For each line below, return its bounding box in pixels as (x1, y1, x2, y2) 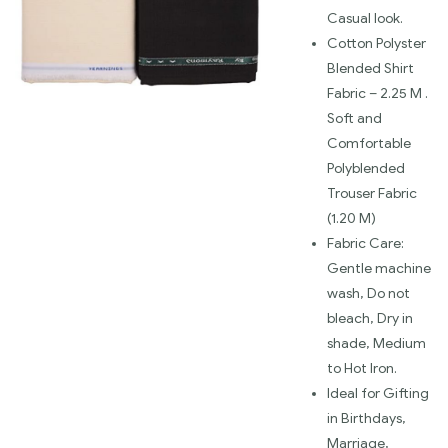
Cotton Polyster (327, 35, 426, 53)
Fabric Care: (327, 235, 404, 253)
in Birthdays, (327, 410, 406, 428)
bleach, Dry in (327, 310, 413, 328)
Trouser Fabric (327, 185, 417, 203)
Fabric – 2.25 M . (327, 85, 428, 103)
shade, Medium (327, 335, 426, 353)
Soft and (327, 110, 382, 128)
